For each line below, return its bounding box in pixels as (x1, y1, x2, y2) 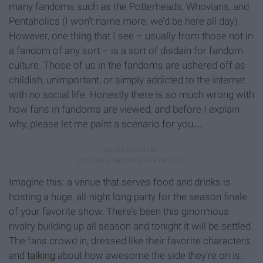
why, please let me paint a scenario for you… (9, 118, 203, 130)
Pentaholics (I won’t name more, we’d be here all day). (9, 15, 240, 28)
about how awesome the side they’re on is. (55, 249, 242, 262)
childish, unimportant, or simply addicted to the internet (9, 74, 245, 86)
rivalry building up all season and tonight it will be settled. (9, 220, 253, 232)
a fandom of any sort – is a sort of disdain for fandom (9, 45, 243, 57)
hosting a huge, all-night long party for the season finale (9, 191, 247, 203)
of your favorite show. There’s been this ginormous (9, 205, 229, 218)
